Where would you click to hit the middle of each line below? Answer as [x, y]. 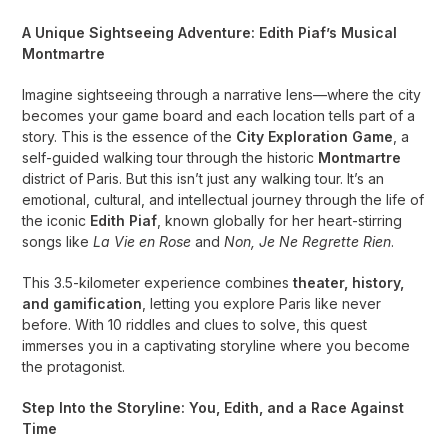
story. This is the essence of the [129, 136]
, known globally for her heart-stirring [280, 220]
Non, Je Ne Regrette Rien [308, 241]
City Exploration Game [315, 136]
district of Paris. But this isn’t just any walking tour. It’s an [203, 178]
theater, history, [349, 282]
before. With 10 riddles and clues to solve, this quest [195, 324]
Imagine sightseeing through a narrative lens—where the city [222, 94]
